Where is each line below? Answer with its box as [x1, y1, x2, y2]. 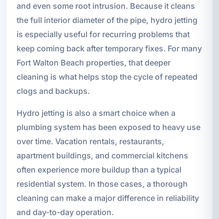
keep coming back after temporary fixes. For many [16, 43, 202, 53]
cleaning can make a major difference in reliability [16, 193, 199, 203]
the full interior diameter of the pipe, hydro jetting [16, 15, 197, 25]
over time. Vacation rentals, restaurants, [16, 136, 164, 146]
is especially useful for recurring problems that [16, 29, 190, 39]
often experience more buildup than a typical [16, 164, 181, 175]
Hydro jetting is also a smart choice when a [16, 108, 175, 118]
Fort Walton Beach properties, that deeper [16, 57, 171, 67]
